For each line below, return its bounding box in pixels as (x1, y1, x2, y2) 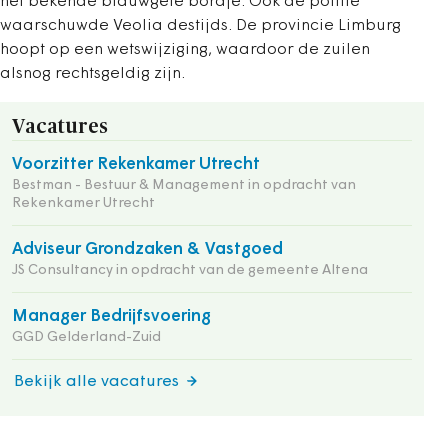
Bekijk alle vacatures (14, 374, 179, 390)
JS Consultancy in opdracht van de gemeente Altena (12, 263, 368, 278)
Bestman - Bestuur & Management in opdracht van (12, 178, 356, 193)
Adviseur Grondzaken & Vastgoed (12, 241, 283, 258)
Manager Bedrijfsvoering (12, 308, 211, 325)
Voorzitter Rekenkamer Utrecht (12, 156, 260, 173)
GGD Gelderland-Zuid (12, 330, 161, 345)
